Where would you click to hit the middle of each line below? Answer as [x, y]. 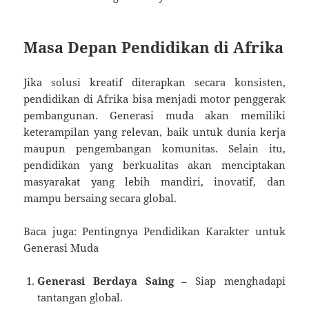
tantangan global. [80, 297]
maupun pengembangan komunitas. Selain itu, [154, 148]
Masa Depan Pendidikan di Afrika [154, 47]
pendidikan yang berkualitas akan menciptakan [154, 165]
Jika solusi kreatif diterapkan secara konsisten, [154, 82]
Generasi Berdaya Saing [106, 280]
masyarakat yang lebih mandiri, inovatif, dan [154, 181]
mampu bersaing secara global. [100, 198]
